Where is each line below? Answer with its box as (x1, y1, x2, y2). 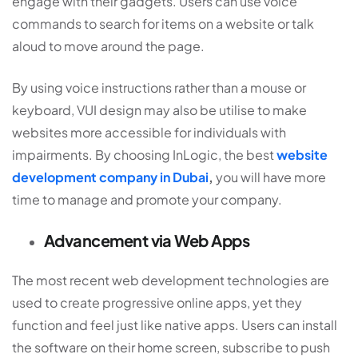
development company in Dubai (12, 168, 209, 185)
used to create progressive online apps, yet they (12, 293, 302, 311)
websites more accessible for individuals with (12, 123, 286, 141)
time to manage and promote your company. (12, 190, 282, 208)
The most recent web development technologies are (12, 271, 329, 288)
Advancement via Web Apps (44, 229, 250, 250)
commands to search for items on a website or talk (12, 14, 314, 32)
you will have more (216, 168, 326, 185)
